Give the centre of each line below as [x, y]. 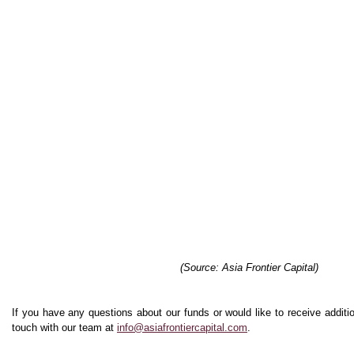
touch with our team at [64, 328]
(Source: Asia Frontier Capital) [249, 268]
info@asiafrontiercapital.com [182, 328]
